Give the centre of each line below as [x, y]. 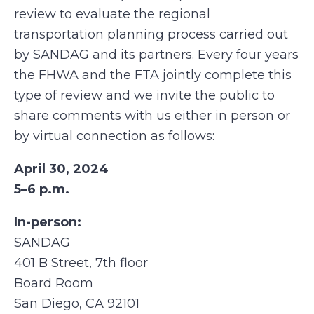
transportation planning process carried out [151, 34]
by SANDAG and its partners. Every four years [156, 55]
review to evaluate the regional [112, 14]
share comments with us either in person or [152, 116]
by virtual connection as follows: [114, 136]
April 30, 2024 [63, 169]
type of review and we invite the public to [144, 95]
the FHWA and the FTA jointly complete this [153, 75]
